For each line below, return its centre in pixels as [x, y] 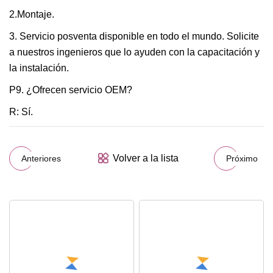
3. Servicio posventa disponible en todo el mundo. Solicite [134, 36]
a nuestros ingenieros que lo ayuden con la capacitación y [134, 52]
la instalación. [39, 68]
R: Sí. [21, 112]
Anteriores [41, 158]
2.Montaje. [32, 14]
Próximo [242, 158]
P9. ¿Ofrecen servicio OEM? [71, 90]
